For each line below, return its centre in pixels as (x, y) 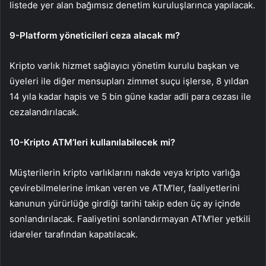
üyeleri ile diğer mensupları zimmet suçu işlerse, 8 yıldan (129, 81)
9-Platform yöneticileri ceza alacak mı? (95, 36)
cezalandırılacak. (44, 112)
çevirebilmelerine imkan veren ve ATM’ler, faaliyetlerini (125, 188)
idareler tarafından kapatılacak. (74, 235)
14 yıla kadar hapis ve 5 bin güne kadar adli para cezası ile (130, 97)
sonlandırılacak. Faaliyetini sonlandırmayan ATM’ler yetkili (130, 219)
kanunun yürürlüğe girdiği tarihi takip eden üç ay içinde (125, 204)
